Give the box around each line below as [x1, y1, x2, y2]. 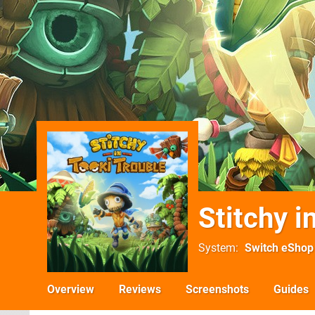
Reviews [119, 283, 161, 296]
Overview [47, 283, 94, 296]
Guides [274, 283, 309, 296]
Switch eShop [245, 241, 314, 255]
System [198, 241, 236, 255]
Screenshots [186, 283, 249, 296]
